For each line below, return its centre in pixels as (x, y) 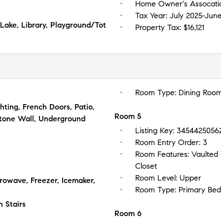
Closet (146, 166)
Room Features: (163, 154)
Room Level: (157, 178)
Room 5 (128, 116)
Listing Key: (156, 130)
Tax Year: (152, 15)
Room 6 (128, 213)
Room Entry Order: (169, 142)
